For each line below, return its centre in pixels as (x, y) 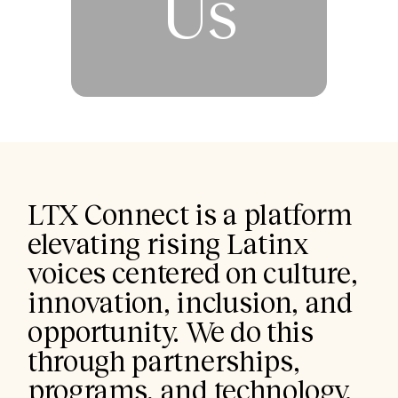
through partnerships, (164, 360)
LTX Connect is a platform (190, 214)
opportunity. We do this (171, 331)
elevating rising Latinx (169, 243)
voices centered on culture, (193, 272)
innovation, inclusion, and (191, 302)
